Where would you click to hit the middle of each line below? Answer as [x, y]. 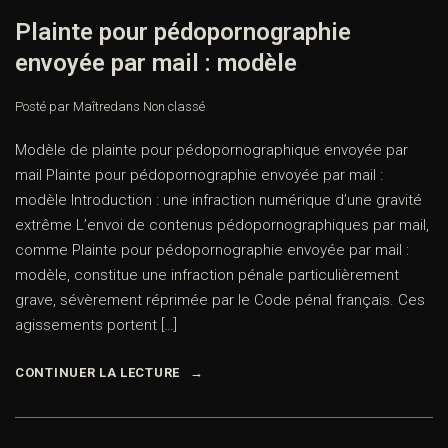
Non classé [174, 107]
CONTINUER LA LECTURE [97, 373]
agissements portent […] [96, 325]
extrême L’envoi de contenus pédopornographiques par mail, [222, 225]
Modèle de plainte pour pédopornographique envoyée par [211, 150]
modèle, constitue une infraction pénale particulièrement [207, 275]
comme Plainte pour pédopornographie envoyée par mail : [212, 250]
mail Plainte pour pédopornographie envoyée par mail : [199, 175]
